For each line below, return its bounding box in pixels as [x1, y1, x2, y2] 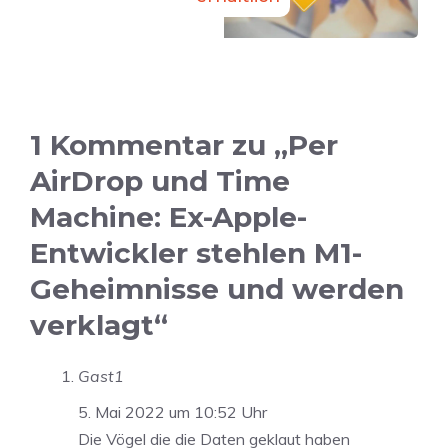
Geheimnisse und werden [30, 272, 404, 307]
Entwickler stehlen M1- [30, 236, 362, 271]
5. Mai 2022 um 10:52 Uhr [78, 402, 267, 423]
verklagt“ [30, 308, 168, 343]
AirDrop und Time [30, 164, 290, 199]
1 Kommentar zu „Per [30, 128, 338, 163]
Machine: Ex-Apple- [30, 200, 307, 235]
